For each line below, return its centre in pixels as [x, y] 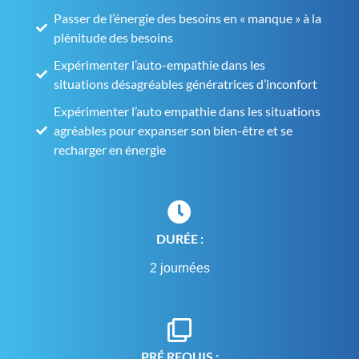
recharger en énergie [110, 150]
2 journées [179, 268]
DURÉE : [179, 238]
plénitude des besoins [114, 38]
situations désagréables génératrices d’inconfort [186, 84]
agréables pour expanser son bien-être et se [173, 131]
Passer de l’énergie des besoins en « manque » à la [188, 18]
